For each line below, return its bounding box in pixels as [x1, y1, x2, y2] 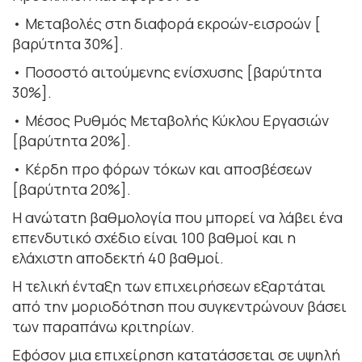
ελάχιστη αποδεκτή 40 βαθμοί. [12, 247, 224, 267]
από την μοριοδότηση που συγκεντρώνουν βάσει [12, 296, 347, 316]
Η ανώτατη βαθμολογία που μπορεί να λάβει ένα [12, 207, 343, 227]
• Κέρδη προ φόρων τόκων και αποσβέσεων [12, 158, 312, 179]
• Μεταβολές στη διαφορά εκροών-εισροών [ [12, 13, 321, 33]
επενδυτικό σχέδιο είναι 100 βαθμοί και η [12, 227, 296, 247]
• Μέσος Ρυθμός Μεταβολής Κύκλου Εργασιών [12, 110, 329, 130]
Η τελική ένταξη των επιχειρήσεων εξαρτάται [12, 276, 326, 296]
